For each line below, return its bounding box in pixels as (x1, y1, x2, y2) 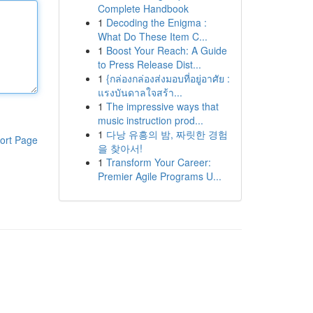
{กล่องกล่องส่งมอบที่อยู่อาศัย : (105, 71, 230, 85)
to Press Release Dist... (97, 57, 201, 71)
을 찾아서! (97, 141, 143, 155)
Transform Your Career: (105, 155, 211, 169)
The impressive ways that (105, 99, 219, 113)
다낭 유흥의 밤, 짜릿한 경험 (105, 127, 228, 141)
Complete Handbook (97, 1, 189, 15)
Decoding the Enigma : (105, 15, 207, 29)
